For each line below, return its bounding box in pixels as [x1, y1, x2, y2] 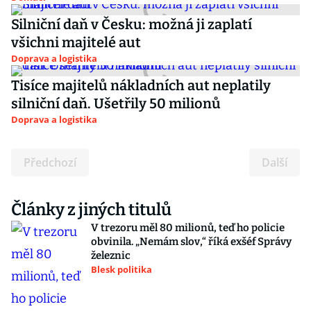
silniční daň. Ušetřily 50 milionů [11, 95, 221, 112]
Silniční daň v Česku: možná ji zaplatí [11, 16, 252, 33]
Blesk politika [91, 263, 152, 276]
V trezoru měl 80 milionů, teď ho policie [91, 221, 285, 234]
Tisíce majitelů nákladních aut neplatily [11, 77, 271, 94]
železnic [91, 249, 131, 262]
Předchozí [24, 155, 76, 170]
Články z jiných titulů [11, 200, 171, 219]
